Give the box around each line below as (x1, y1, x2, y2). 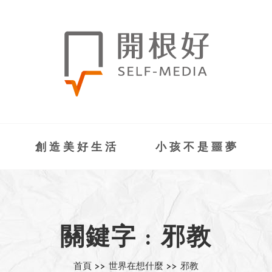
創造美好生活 (35, 142, 119, 154)
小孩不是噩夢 (155, 142, 239, 154)
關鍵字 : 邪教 (60, 226, 212, 251)
